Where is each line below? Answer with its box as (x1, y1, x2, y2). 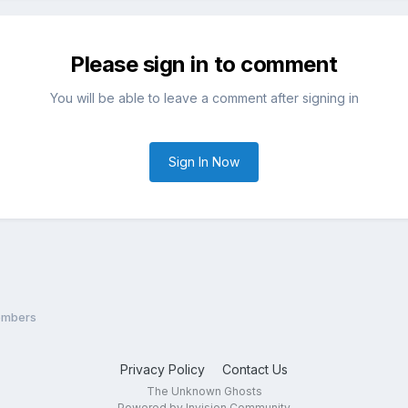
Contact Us (222, 361, 288, 377)
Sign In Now (168, 153, 240, 169)
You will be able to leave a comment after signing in (49, 89, 359, 106)
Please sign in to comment (70, 50, 338, 77)
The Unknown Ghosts (146, 383, 262, 398)
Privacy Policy (120, 361, 205, 377)
